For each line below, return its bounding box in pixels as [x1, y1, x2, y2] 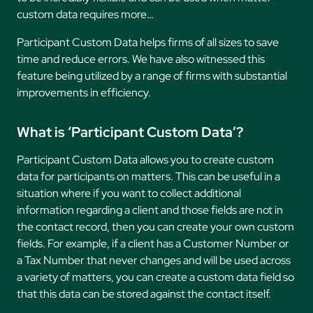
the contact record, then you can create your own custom [17, 219, 294, 235]
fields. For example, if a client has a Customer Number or [17, 236, 289, 252]
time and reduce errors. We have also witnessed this [17, 52, 265, 67]
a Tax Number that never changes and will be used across [17, 253, 291, 268]
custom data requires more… [17, 7, 154, 22]
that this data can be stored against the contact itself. [17, 286, 271, 302]
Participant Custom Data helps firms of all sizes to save [17, 35, 279, 50]
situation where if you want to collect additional [17, 186, 241, 201]
